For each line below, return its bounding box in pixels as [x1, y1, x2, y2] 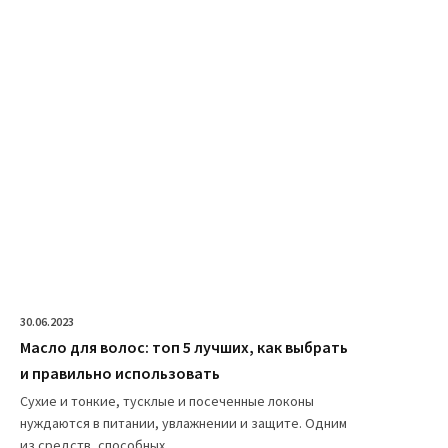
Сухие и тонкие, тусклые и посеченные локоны [20, 391, 314, 410]
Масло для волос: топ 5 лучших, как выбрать [20, 336, 348, 357]
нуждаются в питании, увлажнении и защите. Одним [20, 413, 347, 432]
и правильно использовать [20, 362, 220, 383]
